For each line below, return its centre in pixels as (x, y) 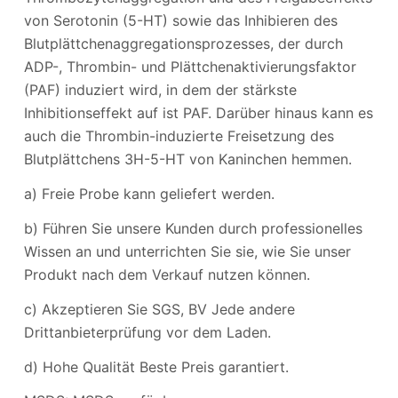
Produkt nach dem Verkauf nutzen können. (167, 274)
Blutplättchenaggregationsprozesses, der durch (183, 44)
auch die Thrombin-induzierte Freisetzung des (179, 136)
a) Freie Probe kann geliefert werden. (149, 194)
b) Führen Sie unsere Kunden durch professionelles (193, 228)
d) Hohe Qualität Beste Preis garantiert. (156, 366)
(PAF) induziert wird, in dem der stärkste (160, 90)
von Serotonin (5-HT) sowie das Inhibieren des (180, 21)
